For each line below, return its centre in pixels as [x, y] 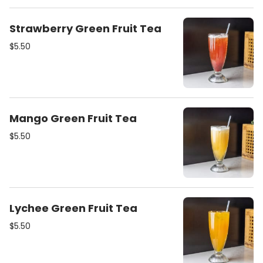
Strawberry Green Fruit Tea [85, 28]
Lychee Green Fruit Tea [73, 208]
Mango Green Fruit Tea [73, 118]
